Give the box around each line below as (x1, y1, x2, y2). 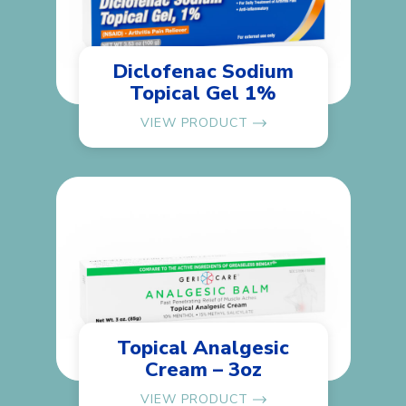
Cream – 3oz (144, 356, 262, 384)
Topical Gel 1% (130, 80, 276, 108)
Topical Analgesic (117, 334, 289, 362)
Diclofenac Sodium (112, 58, 294, 86)
